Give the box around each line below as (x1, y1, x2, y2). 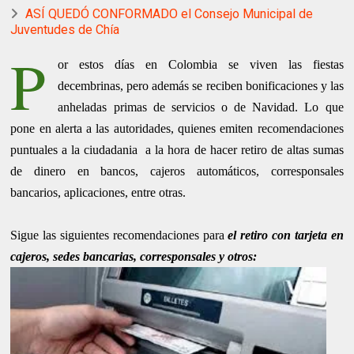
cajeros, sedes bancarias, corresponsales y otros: (10, 250, 258, 264)
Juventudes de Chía (10, 22, 120, 38)
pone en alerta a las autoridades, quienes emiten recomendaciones (10, 122, 344, 136)
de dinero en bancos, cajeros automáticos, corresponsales (10, 164, 344, 179)
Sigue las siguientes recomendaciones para (10, 228, 228, 243)
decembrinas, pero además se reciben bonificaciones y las (58, 79, 344, 93)
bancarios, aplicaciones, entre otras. (10, 186, 186, 200)
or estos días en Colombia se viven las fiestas (58, 58, 344, 72)
